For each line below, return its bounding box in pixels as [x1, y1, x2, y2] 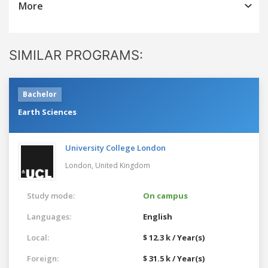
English [143, 211, 172, 222]
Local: [27, 232, 49, 243]
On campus [143, 190, 188, 201]
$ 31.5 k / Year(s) [143, 252, 205, 264]
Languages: [27, 211, 71, 222]
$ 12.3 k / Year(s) [143, 232, 205, 243]
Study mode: [27, 190, 75, 201]
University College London [65, 142, 166, 153]
